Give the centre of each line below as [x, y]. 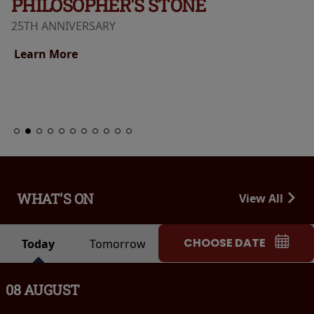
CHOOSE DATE [225, 243]
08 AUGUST [43, 290]
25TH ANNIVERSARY [63, 26]
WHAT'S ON [55, 198]
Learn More [47, 54]
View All [262, 198]
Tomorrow [117, 244]
